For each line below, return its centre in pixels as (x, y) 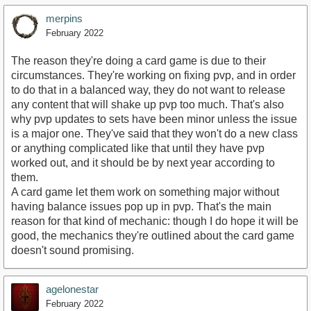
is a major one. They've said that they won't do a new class (154, 134)
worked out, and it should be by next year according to (143, 163)
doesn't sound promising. (73, 251)
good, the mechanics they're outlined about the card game (153, 236)
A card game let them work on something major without (145, 192)
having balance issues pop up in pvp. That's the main (141, 207)
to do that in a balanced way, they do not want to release (148, 90)
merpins (64, 19)
